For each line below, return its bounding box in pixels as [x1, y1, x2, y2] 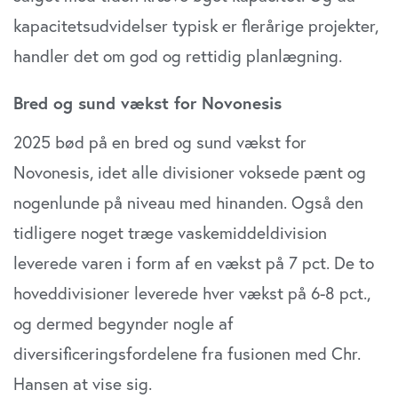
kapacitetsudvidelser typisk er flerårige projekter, [13, 14, 378, 37]
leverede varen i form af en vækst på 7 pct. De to [13, 251, 374, 275]
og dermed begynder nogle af [13, 312, 234, 335]
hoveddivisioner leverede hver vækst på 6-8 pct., [13, 282, 370, 305]
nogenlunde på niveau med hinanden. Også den [13, 191, 363, 214]
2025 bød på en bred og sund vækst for [13, 131, 306, 154]
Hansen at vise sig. [13, 372, 152, 395]
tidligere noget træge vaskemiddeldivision [13, 221, 327, 244]
